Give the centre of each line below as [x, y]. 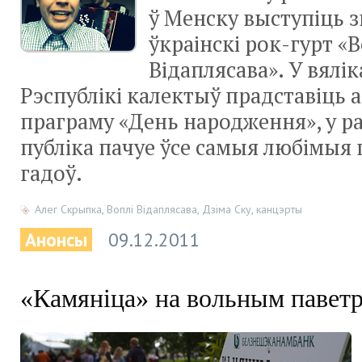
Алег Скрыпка [68, 210]
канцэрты [279, 210]
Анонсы [56, 240]
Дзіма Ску [227, 210]
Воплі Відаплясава [152, 210]
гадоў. [51, 174]
